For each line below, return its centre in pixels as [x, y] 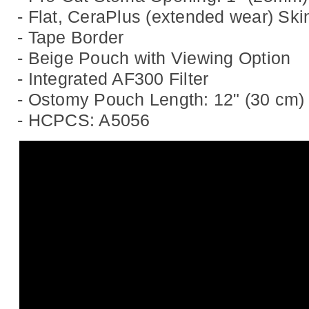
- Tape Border [71, 37]
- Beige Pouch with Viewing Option [154, 58]
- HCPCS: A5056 [84, 120]
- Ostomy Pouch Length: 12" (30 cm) [161, 99]
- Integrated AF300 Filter [113, 78]
